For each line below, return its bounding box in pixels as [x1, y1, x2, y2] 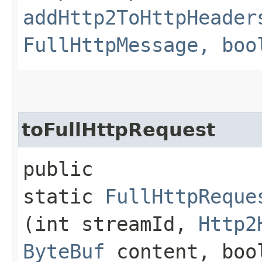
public [23, 157, 93, 181]
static [23, 184, 105, 208]
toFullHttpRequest [22, 119, 215, 140]
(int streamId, [23, 212, 198, 236]
